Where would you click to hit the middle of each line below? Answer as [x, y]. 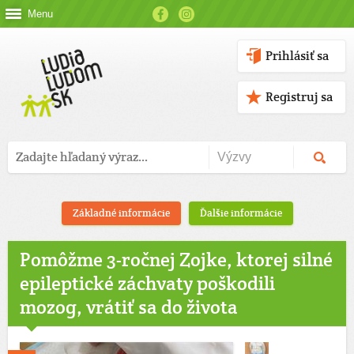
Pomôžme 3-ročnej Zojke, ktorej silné [176, 260]
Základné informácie [121, 213]
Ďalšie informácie [241, 213]
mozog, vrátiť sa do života [129, 307]
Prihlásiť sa [297, 56]
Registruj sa [299, 97]
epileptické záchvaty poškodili [147, 283]
